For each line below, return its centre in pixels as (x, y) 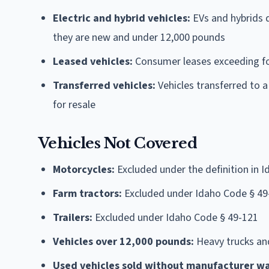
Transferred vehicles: (104, 85)
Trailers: (73, 217)
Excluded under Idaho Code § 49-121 (175, 217)
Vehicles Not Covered (118, 143)
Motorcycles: (84, 169)
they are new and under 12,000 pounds (139, 37)
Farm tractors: (87, 193)
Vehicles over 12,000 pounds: (123, 241)
